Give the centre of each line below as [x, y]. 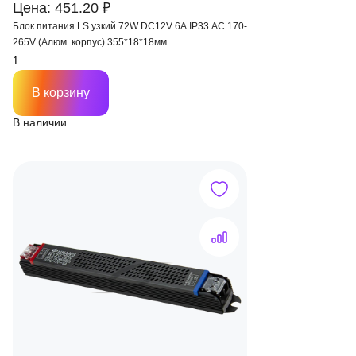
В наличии [40, 122]
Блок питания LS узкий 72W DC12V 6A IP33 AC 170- [130, 26]
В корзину [61, 93]
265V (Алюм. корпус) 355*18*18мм [90, 42]
